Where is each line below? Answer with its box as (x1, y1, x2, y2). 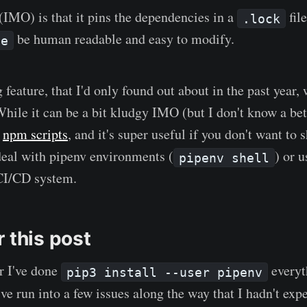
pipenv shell (179, 150, 270, 165)
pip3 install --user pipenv (66, 265, 263, 280)
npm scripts (3, 125, 68, 144)
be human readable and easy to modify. (14, 29, 235, 49)
